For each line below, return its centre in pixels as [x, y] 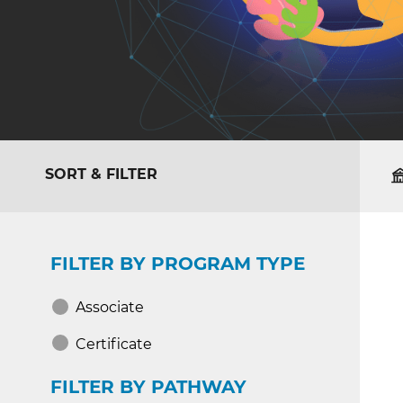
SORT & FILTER [101, 174]
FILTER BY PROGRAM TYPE [178, 264]
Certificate [114, 344]
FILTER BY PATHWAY [148, 386]
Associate [110, 308]
